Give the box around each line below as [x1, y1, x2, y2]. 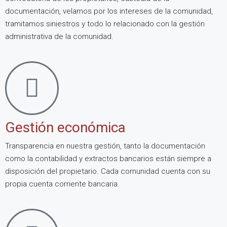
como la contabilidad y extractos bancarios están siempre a [5, 154, 211, 163]
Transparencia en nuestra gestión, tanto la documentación [5, 141, 205, 150]
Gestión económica [5, 119, 126, 136]
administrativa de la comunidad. [5, 31, 113, 41]
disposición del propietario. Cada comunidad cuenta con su [5, 166, 210, 176]
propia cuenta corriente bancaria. [5, 179, 120, 188]
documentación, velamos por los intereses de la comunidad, [5, 6, 213, 16]
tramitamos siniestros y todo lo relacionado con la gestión [5, 19, 205, 28]
